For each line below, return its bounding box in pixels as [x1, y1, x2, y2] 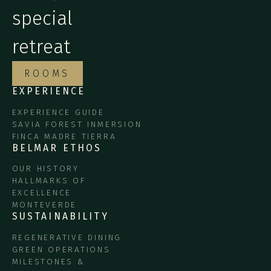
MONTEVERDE [11, 200, 77, 211]
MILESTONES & [11, 256, 85, 267]
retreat [11, 36, 71, 59]
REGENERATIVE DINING [11, 232, 122, 243]
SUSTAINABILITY [11, 211, 109, 223]
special [11, 7, 73, 30]
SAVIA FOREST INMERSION [11, 119, 142, 129]
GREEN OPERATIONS [11, 244, 111, 255]
